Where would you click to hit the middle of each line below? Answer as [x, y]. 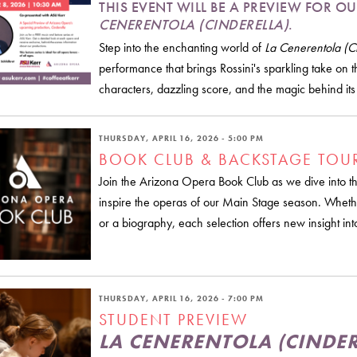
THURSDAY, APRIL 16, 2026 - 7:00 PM [181, 298]
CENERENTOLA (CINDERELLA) [194, 24]
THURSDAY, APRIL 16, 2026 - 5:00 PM [181, 138]
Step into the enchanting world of [182, 47]
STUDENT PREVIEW [173, 319]
